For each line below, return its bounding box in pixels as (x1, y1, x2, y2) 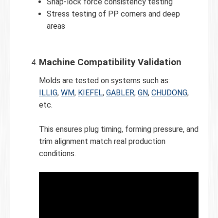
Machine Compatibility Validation (39, 57, 182, 68)
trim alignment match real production (39, 137, 165, 146)
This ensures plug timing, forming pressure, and (39, 125, 199, 134)
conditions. (39, 149, 76, 159)
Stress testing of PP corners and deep (47, 9, 180, 19)
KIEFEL (78, 88, 103, 98)
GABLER (106, 88, 134, 98)
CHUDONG (151, 88, 187, 98)
